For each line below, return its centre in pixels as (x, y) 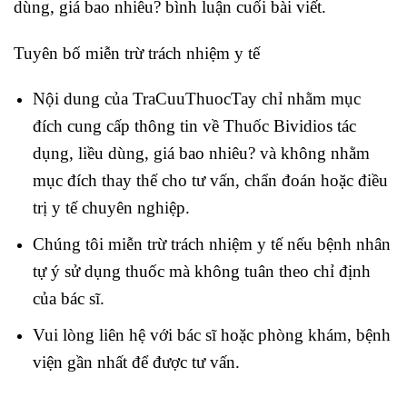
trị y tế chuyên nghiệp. (111, 208)
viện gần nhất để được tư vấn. (136, 362)
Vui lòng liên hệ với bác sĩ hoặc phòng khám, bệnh (211, 334)
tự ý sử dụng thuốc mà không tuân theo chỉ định (201, 271)
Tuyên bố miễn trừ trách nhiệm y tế (137, 53)
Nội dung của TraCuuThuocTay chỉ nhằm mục (196, 99)
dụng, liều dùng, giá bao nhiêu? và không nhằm (201, 154)
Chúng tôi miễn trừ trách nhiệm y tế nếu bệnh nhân (211, 243)
